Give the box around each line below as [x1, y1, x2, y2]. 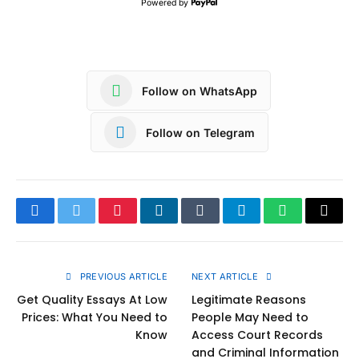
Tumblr [199, 214, 242, 231]
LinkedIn [157, 214, 211, 231]
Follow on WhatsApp [142, 83, 257, 98]
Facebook [34, 214, 91, 231]
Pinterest [116, 214, 167, 231]
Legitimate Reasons [192, 292, 306, 309]
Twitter [75, 214, 117, 231]
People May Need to [192, 309, 309, 326]
